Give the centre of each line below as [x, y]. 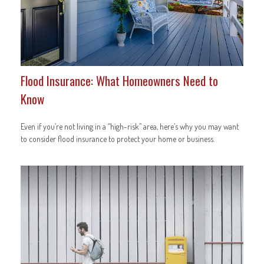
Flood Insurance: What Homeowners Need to [119, 80]
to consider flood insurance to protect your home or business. [118, 138]
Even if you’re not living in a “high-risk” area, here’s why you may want [130, 126]
